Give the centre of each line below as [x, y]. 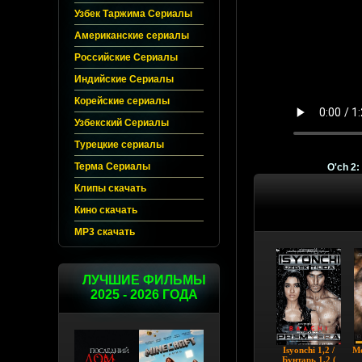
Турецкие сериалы [119, 145]
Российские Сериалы [126, 57]
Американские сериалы [132, 36]
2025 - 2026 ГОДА [144, 295]
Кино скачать [106, 210]
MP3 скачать [105, 232]
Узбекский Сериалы [122, 123]
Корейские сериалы [122, 101]
